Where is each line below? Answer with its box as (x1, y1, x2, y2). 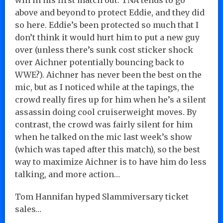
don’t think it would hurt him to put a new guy (15, 32, 200, 42)
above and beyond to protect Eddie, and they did (15, 7, 205, 17)
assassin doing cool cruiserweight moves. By (15, 107, 197, 117)
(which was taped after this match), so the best (15, 144, 200, 154)
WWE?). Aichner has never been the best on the (15, 69, 202, 80)
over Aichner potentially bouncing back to (15, 57, 184, 67)
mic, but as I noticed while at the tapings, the (15, 82, 194, 92)
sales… (15, 204, 41, 214)
